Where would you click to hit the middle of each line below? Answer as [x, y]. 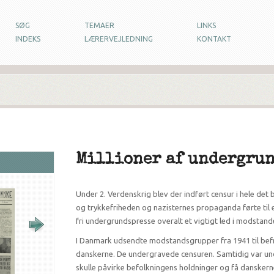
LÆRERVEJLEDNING [119, 39]
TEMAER [99, 25]
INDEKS [28, 39]
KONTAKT [214, 39]
